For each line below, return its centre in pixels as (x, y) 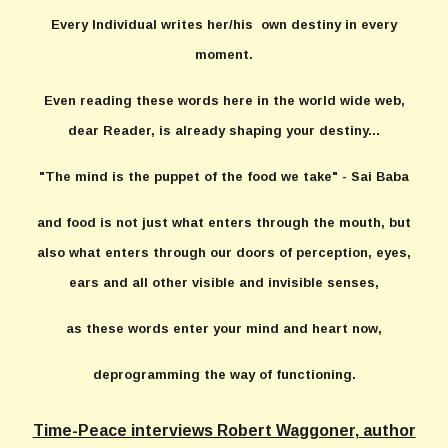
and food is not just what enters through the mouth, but (224, 222)
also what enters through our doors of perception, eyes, (224, 252)
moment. (224, 54)
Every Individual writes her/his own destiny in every (224, 24)
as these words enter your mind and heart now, (224, 328)
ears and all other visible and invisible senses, (224, 282)
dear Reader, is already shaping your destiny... (224, 130)
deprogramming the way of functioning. (224, 374)
